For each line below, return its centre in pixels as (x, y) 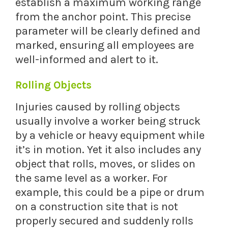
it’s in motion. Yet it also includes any (108, 150)
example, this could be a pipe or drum (110, 193)
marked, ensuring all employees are (105, 46)
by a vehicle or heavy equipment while (110, 136)
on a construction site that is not (97, 207)
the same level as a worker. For (91, 178)
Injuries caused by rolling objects (98, 107)
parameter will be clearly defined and (108, 31)
